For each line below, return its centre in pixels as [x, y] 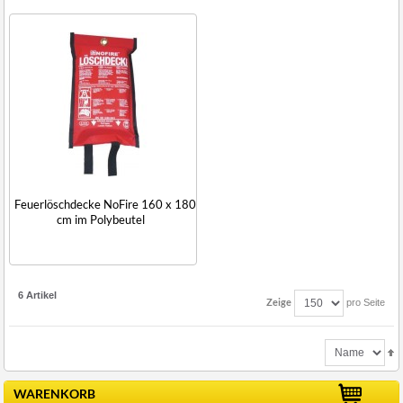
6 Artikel [37, 295]
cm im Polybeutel [101, 219]
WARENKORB [54, 394]
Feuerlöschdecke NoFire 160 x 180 [105, 204]
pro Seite [364, 302]
